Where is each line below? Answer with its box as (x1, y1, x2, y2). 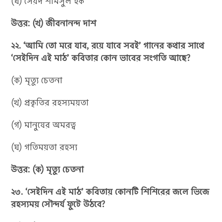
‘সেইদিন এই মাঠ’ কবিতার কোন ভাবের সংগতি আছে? (11, 52, 191, 64)
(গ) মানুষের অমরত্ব (11, 118, 76, 131)
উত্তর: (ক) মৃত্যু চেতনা (11, 163, 84, 175)
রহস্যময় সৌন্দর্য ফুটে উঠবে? (11, 198, 106, 210)
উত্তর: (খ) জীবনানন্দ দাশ (11, 17, 97, 29)
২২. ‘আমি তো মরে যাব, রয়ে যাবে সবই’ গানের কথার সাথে (11, 39, 205, 52)
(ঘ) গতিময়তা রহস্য (11, 141, 78, 153)
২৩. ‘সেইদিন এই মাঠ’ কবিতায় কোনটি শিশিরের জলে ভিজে (11, 185, 210, 198)
